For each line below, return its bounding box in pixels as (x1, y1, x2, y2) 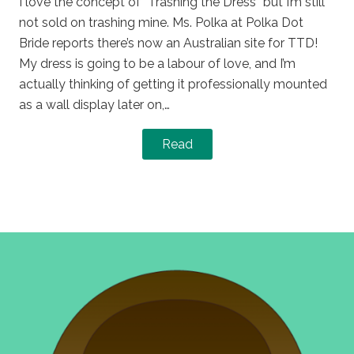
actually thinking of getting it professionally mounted (19, 76, 327, 92)
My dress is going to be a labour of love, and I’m (19, 55, 296, 71)
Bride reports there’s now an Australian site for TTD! (19, 35, 318, 51)
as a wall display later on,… (19, 96, 170, 112)
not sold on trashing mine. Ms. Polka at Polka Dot (19, 14, 303, 30)
